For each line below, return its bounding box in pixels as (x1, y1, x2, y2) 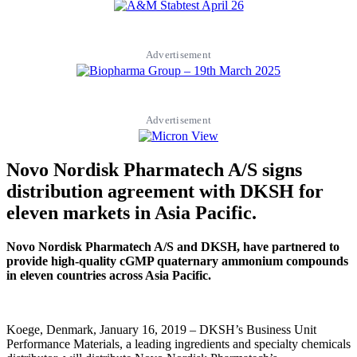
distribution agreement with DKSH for (6, 180, 324, 202)
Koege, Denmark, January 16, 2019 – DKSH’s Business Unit (6, 322, 316, 336)
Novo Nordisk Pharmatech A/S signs (6, 159, 302, 180)
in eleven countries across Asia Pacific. (6, 268, 211, 282)
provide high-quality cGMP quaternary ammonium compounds (6, 253, 348, 268)
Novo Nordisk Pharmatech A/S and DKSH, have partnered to (6, 239, 339, 253)
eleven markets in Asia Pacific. (6, 202, 257, 223)
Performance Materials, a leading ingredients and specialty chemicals (6, 336, 351, 351)
